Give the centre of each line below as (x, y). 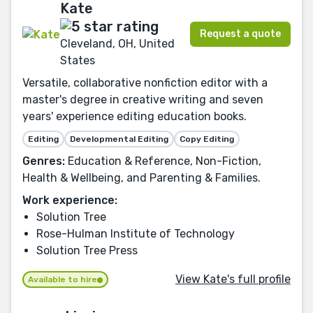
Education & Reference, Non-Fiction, (163, 161)
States (78, 61)
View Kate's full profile (233, 279)
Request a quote (240, 34)
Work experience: (70, 201)
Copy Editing (207, 139)
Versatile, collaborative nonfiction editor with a (145, 83)
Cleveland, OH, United (117, 44)
